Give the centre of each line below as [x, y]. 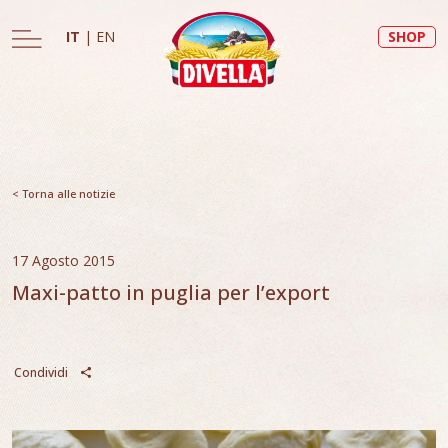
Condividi [42, 372]
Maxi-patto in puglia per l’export [171, 292]
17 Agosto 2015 [63, 260]
